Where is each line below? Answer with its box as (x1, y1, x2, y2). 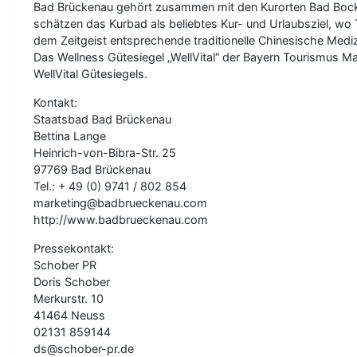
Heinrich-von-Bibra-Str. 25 (33, 145, 176, 159)
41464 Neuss (33, 308, 105, 322)
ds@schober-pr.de (33, 341, 134, 355)
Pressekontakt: (33, 241, 114, 255)
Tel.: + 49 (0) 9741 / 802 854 (33, 178, 186, 193)
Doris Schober (33, 274, 110, 288)
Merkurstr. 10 (33, 291, 104, 305)
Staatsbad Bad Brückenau (33, 112, 171, 126)
